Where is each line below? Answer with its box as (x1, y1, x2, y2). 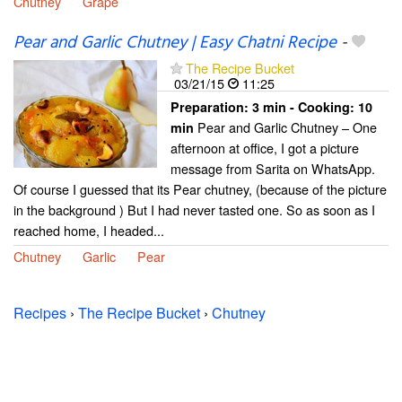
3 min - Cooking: (252, 98, 358, 117)
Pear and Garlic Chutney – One (194, 118, 377, 137)
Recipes (13, 302, 66, 324)
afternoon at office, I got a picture (170, 138, 359, 158)
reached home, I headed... (13, 221, 164, 240)
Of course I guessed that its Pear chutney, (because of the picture (13, 179, 387, 199)
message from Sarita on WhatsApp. (170, 159, 375, 179)
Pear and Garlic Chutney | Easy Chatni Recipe (13, 30, 336, 57)
